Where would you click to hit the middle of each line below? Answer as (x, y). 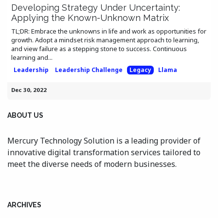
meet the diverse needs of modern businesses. (92, 164)
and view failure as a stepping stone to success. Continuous (99, 48)
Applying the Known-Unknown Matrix (90, 18)
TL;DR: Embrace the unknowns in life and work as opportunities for (109, 31)
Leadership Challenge (89, 70)
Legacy (140, 70)
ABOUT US (25, 115)
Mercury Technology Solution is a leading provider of (104, 140)
